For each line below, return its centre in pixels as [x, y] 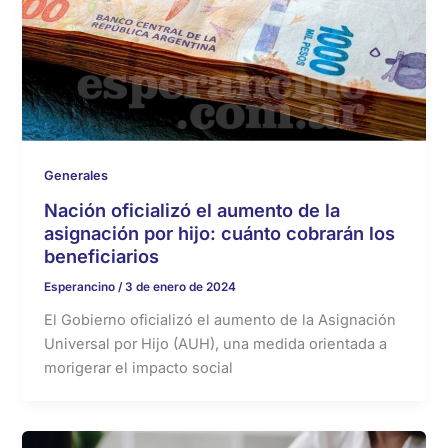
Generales [76, 176]
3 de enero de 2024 [181, 286]
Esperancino [81, 286]
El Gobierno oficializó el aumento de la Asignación [220, 319]
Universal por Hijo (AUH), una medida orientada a [216, 343]
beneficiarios [102, 255]
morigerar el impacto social [139, 367]
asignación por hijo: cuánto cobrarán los [220, 232]
